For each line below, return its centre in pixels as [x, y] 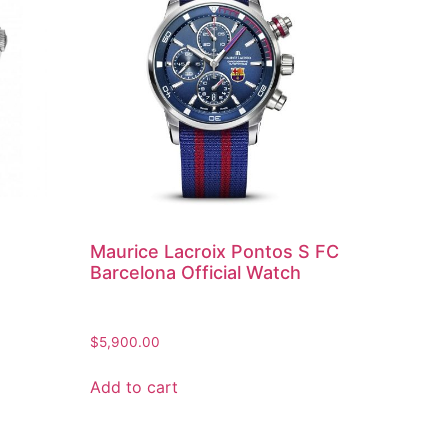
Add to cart [134, 386]
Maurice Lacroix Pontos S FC [215, 252]
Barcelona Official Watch [196, 273]
